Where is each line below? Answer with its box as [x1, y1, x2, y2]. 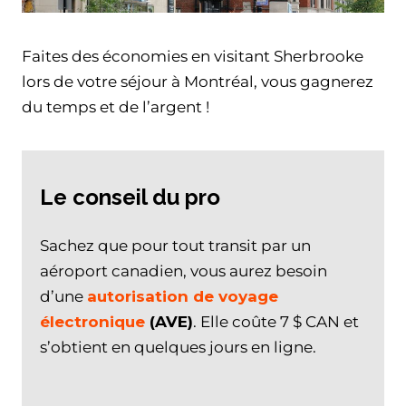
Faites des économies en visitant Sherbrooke [22, 46, 363, 65]
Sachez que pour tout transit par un [40, 236, 311, 255]
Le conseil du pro [40, 183, 220, 210]
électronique [40, 312, 145, 331]
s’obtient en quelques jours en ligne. [40, 337, 316, 356]
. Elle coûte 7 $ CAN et [193, 312, 359, 331]
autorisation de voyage [87, 286, 278, 305]
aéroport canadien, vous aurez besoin [40, 261, 327, 280]
